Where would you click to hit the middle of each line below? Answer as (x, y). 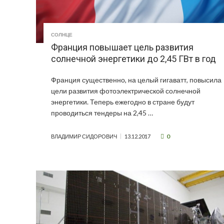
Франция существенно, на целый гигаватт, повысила (136, 80)
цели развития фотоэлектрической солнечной (126, 91)
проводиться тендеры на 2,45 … (102, 113)
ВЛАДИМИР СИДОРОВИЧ (84, 136)
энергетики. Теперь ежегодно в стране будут (123, 102)
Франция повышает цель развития (122, 47)
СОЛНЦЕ (62, 35)
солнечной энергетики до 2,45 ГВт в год (133, 59)
